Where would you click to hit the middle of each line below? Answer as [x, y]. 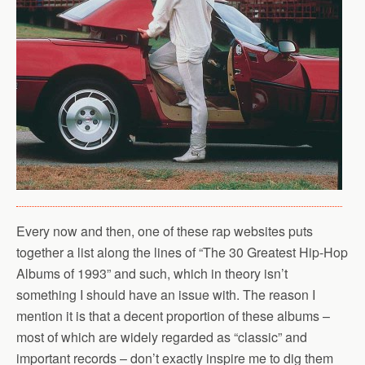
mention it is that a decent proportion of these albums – [173, 316]
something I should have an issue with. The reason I [166, 295]
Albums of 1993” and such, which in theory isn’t [152, 273]
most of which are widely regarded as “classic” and [162, 337]
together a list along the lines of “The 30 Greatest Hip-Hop [182, 252]
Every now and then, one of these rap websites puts [165, 231]
